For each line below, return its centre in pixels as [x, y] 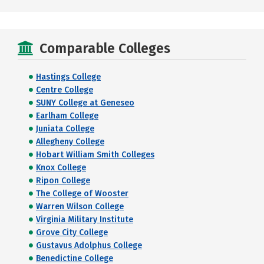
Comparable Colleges [105, 48]
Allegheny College [70, 142]
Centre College [65, 90]
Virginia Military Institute [85, 220]
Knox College [61, 168]
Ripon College [63, 181]
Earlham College [67, 116]
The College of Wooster [82, 194]
